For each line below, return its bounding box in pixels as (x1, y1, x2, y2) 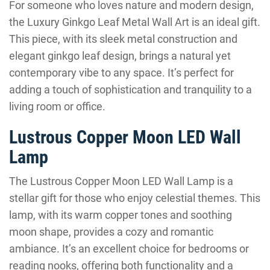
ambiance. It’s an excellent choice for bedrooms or (9, 242, 249, 255)
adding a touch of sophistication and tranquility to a (9, 83, 252, 96)
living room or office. (9, 100, 105, 113)
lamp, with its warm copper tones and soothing (9, 209, 232, 221)
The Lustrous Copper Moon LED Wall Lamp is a (9, 175, 233, 187)
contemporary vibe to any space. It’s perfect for (9, 66, 234, 79)
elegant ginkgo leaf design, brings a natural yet (9, 49, 231, 62)
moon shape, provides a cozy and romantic (9, 225, 213, 238)
